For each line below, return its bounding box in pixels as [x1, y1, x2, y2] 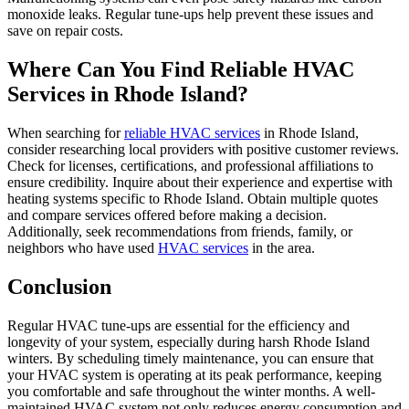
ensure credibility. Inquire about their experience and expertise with [7, 173, 393, 190]
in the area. [248, 239, 315, 256]
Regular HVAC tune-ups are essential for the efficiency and [7, 317, 350, 333]
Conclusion [7, 274, 111, 299]
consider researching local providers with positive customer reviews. [7, 141, 399, 157]
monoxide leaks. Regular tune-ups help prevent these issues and [7, 6, 373, 23]
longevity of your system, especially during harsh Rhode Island [7, 333, 370, 350]
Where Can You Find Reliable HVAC [7, 58, 354, 82]
